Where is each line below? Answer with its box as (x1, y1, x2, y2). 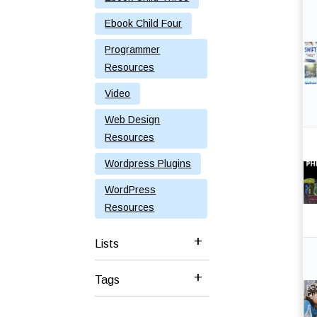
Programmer (105, 44, 161, 56)
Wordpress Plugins (105, 158, 192, 170)
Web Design (105, 114, 161, 126)
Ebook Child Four (105, 18, 183, 30)
